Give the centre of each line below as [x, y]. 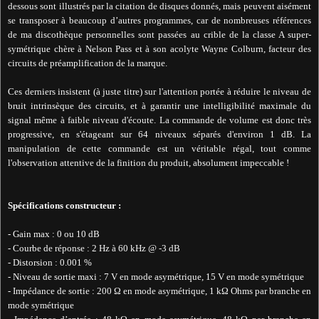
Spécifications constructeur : [64, 206]
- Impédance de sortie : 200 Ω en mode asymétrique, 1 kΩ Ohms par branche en [159, 291]
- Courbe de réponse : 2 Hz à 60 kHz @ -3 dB [94, 249]
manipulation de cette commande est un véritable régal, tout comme [159, 149]
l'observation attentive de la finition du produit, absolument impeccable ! [148, 163]
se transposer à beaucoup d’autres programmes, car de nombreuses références [159, 21]
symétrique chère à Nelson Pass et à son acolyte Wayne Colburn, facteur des [159, 49]
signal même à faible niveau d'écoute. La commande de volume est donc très [159, 120]
